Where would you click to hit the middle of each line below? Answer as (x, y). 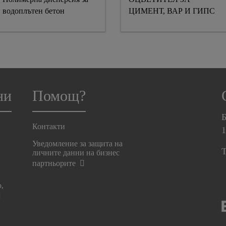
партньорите (55, 163)
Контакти (48, 126)
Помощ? (59, 96)
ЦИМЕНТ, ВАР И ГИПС (173, 11)
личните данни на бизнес (76, 153)
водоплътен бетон (34, 11)
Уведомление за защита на (77, 144)
